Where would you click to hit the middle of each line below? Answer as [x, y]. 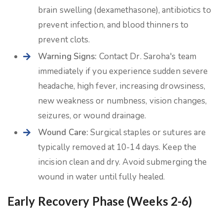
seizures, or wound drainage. [92, 116]
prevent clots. [64, 40]
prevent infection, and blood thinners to [113, 25]
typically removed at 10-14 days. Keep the [117, 147]
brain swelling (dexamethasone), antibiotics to [125, 10]
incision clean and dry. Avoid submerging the [123, 162]
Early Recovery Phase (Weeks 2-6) [100, 201]
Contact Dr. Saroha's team [147, 56]
